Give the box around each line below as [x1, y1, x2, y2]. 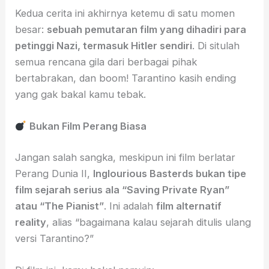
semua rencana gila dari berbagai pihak [15, 55, 198, 68]
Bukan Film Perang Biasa [29, 120, 147, 132]
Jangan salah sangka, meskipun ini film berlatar [15, 151, 236, 163]
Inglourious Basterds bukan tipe [93, 167, 247, 180]
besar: [15, 23, 47, 35]
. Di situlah [192, 39, 240, 52]
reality [15, 216, 47, 228]
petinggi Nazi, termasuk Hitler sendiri [15, 39, 193, 52]
